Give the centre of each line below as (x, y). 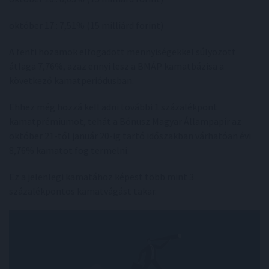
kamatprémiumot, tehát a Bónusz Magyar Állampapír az (125, 121)
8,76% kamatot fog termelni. (69, 150)
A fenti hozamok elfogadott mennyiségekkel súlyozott (122, 51)
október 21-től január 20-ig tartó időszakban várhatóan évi (130, 135)
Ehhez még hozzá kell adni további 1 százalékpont (113, 107)
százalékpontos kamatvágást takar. (83, 191)
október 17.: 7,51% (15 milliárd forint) (86, 25)
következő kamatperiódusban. (71, 80)
